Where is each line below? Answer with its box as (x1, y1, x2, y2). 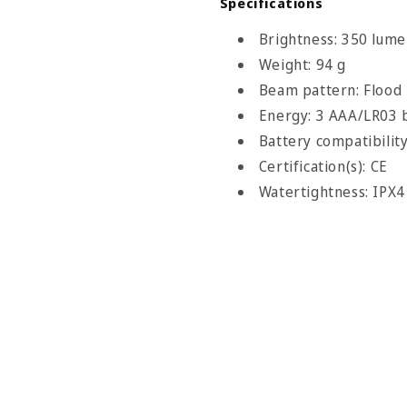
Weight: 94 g (258, 54, 346, 74)
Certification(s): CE (258, 155, 388, 176)
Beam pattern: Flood (258, 79, 402, 100)
